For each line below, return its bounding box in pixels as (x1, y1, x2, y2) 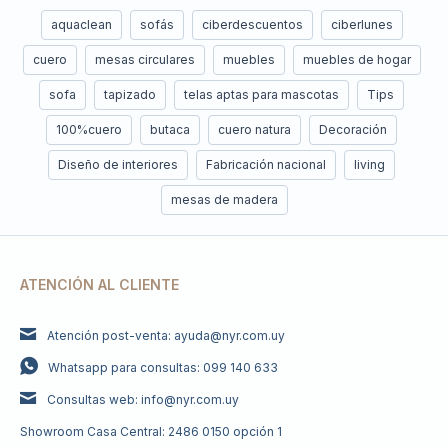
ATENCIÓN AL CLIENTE (20, 276, 179, 293)
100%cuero (56, 122, 122, 137)
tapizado (104, 87, 156, 102)
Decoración (319, 122, 387, 137)
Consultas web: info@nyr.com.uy (47, 392, 239, 407)
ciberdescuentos (201, 17, 303, 32)
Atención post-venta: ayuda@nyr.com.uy (47, 328, 285, 343)
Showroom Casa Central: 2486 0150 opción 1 (20, 424, 282, 439)
